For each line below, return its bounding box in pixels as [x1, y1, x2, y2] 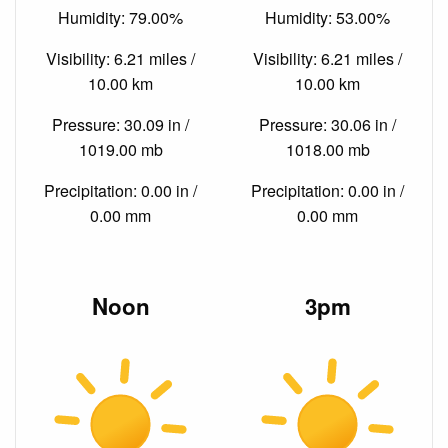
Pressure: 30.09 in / [52, 112, 189, 136]
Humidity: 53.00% [265, 5, 390, 29]
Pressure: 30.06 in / [259, 112, 396, 136]
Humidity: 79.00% [58, 5, 183, 29]
